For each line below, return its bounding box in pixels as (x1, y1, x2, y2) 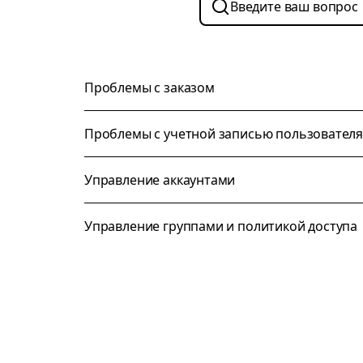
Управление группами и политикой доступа (84, 217, 358, 235)
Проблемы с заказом (84, 79, 215, 96)
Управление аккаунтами (84, 171, 236, 189)
